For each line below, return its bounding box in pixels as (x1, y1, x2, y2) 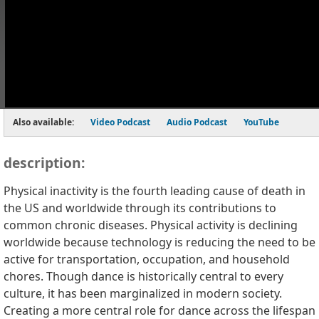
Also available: (13, 116, 74, 128)
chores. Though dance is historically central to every (4, 268, 283, 284)
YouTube (244, 116, 279, 128)
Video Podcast (90, 116, 150, 128)
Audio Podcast (167, 116, 227, 128)
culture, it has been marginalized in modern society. (4, 286, 282, 301)
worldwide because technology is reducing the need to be (4, 234, 315, 250)
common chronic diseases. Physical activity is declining (4, 217, 298, 233)
